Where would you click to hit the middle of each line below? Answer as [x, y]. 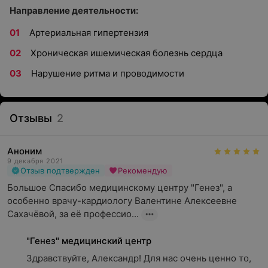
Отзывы [31, 118]
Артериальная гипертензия [89, 33]
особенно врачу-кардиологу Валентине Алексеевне [122, 201]
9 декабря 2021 [36, 161]
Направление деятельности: [74, 10]
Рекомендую [143, 170]
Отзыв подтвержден [60, 170]
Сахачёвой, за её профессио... [73, 214]
